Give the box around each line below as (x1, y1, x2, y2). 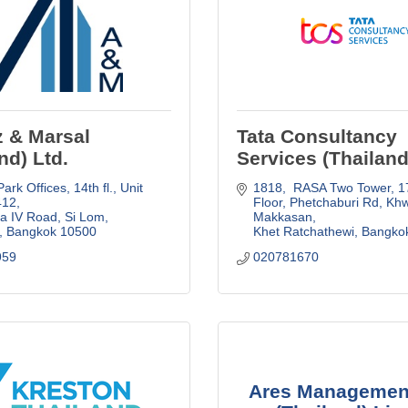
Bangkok (5, 223, 56, 239)
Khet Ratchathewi (252, 223, 354, 239)
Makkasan (252, 209, 312, 224)
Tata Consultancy (237, 125, 397, 147)
